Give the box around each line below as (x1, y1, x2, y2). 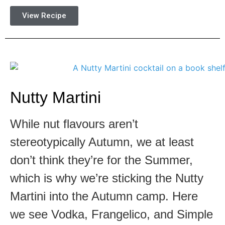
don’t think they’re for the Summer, (10, 153, 193, 167)
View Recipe (22, 11, 66, 20)
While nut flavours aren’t (10, 117, 138, 131)
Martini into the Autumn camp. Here (10, 189, 198, 203)
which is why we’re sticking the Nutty (10, 171, 203, 185)
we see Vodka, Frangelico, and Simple (10, 207, 213, 221)
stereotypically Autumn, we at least (10, 135, 194, 149)
